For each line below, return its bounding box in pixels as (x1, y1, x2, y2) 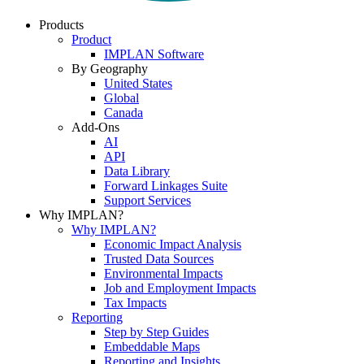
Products (39, 18, 84, 32)
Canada (104, 106, 143, 120)
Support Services (104, 193, 191, 208)
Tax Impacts (104, 296, 167, 310)
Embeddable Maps (104, 340, 200, 354)
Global (104, 91, 139, 106)
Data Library (104, 164, 170, 179)
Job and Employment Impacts (104, 281, 256, 296)
